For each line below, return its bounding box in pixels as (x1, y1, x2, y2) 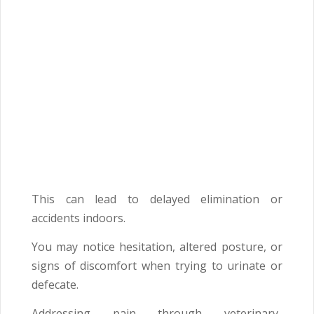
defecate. (32, 277, 78, 293)
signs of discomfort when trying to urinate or (32, 258, 282, 274)
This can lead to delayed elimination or (32, 191, 282, 207)
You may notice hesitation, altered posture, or (32, 239, 282, 255)
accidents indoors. (32, 210, 125, 226)
